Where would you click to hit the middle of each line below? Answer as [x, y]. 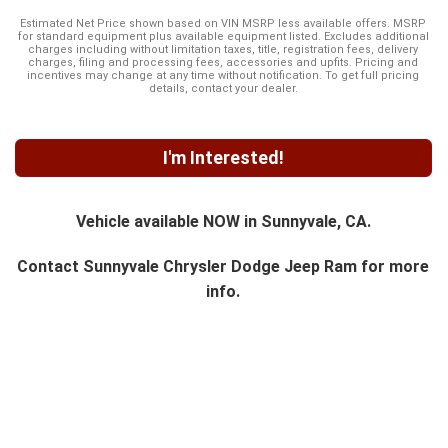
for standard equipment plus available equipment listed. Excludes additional [223, 37]
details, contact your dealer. [223, 89]
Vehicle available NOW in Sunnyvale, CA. [223, 222]
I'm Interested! [223, 158]
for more [393, 267]
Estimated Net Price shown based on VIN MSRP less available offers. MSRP [223, 24]
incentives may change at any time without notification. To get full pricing [223, 76]
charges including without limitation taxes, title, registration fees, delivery [223, 50]
